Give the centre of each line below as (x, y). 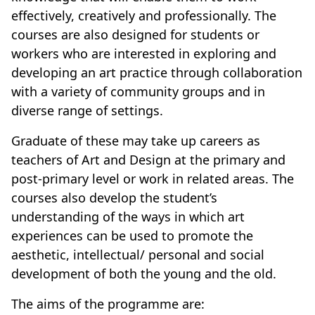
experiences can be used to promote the (132, 236)
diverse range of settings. (87, 110)
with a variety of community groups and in (138, 91)
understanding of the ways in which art (128, 217)
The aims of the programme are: (108, 304)
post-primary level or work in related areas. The (153, 179)
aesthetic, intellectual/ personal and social (138, 255)
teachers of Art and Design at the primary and (148, 160)
